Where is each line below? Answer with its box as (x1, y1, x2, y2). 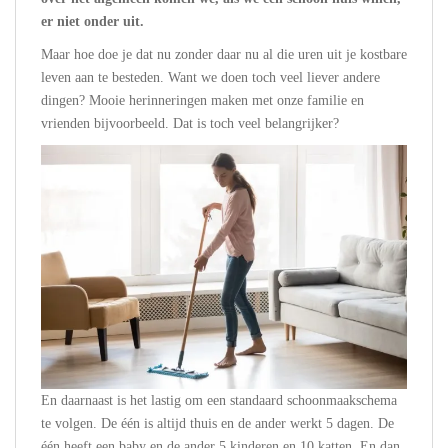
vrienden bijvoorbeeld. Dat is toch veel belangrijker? (41, 115, 343, 131)
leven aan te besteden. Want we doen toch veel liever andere (41, 69, 380, 85)
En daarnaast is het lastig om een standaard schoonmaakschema (41, 392, 397, 408)
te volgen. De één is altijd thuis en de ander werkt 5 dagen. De (41, 415, 394, 431)
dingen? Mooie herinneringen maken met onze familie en (41, 92, 364, 108)
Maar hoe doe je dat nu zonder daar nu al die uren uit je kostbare (41, 46, 407, 62)
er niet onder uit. (41, 13, 144, 29)
